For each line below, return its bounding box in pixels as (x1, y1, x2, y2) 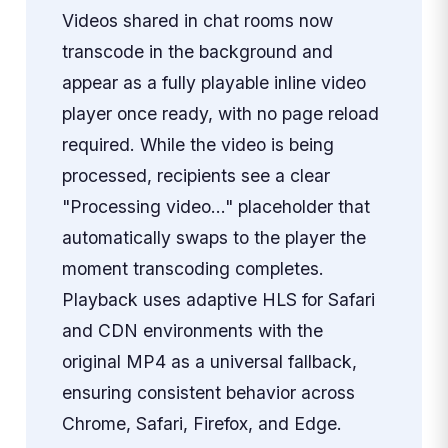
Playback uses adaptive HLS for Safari (61, 289, 375, 311)
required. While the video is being (61, 134, 334, 156)
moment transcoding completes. (61, 258, 324, 280)
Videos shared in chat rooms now (61, 10, 333, 32)
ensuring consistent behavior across (61, 382, 355, 404)
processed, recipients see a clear (61, 165, 330, 187)
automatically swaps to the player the (61, 227, 366, 249)
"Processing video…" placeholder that (61, 196, 370, 218)
